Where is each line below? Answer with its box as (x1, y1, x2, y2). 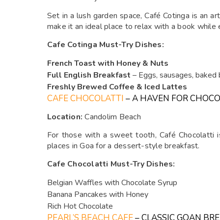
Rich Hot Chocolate (47, 201, 113, 212)
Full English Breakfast (47, 70, 131, 81)
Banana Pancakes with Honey (47, 189, 148, 200)
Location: (47, 111, 83, 122)
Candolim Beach (82, 111, 141, 122)
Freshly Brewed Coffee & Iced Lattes (47, 82, 187, 92)
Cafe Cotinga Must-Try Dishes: (47, 39, 164, 50)
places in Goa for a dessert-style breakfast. (47, 140, 200, 151)
